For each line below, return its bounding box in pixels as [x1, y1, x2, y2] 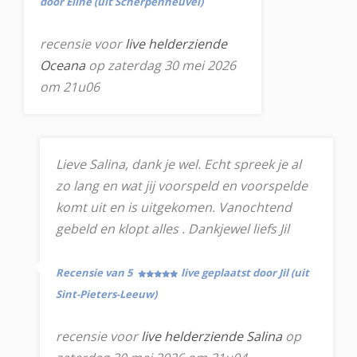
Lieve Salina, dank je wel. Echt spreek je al [56, 155, 301, 173]
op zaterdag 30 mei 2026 [85, 57, 236, 74]
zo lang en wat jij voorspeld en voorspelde [56, 177, 308, 194]
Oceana [40, 57, 85, 74]
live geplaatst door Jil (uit [181, 265, 309, 280]
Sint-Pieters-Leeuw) [56, 287, 157, 301]
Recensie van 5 [56, 265, 135, 280]
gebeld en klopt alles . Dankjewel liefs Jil [56, 220, 289, 237]
